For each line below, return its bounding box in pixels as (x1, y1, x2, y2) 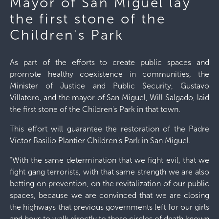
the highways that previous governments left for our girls (10, 202, 209, 212)
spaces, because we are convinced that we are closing (10, 191, 209, 200)
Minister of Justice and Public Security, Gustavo (10, 81, 209, 90)
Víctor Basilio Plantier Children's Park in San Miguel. (10, 136, 191, 145)
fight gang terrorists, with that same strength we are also (10, 167, 209, 176)
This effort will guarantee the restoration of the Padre (10, 124, 209, 133)
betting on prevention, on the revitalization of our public (10, 179, 209, 188)
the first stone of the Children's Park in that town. (10, 105, 180, 114)
